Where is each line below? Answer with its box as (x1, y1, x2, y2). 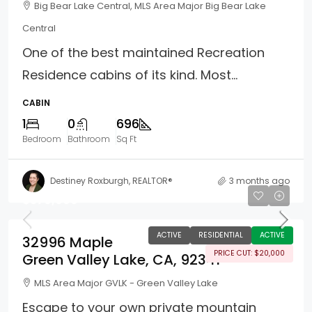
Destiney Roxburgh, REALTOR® (50, 174, 173, 187)
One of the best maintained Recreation (22, 43, 265, 61)
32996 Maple (22, 233, 113, 253)
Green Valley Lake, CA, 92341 (22, 250, 220, 270)
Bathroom (68, 132, 110, 145)
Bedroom (22, 132, 61, 145)
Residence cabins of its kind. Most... (22, 65, 237, 84)
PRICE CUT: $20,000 (214, 248, 285, 259)
